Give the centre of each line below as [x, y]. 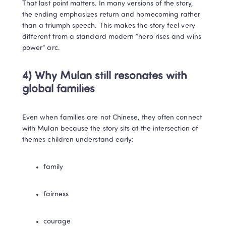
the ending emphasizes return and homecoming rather [111, 15]
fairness [56, 194]
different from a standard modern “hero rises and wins [112, 37]
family [53, 167]
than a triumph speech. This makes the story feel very [109, 26]
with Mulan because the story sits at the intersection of [110, 129]
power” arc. [41, 48]
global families [59, 89]
